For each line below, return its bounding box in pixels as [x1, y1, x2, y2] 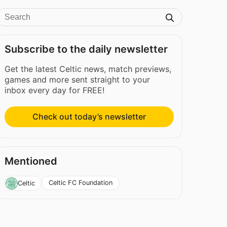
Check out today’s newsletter [32, 111, 146, 122]
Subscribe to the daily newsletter [5, 43, 168, 55]
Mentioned [5, 155, 58, 168]
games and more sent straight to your [5, 74, 150, 85]
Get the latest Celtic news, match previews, [5, 64, 172, 74]
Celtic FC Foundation [49, 179, 113, 187]
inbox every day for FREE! [5, 85, 105, 95]
